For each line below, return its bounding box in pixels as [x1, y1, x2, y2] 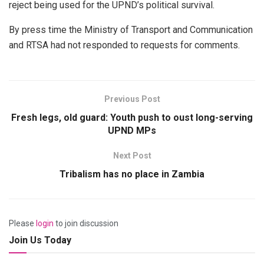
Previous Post [104, 94, 160, 104]
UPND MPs [108, 125, 156, 137]
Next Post [113, 151, 151, 161]
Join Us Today [9, 235, 71, 246]
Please [9, 219, 36, 229]
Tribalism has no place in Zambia [60, 169, 204, 180]
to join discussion [54, 219, 118, 229]
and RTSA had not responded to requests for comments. [9, 39, 240, 51]
